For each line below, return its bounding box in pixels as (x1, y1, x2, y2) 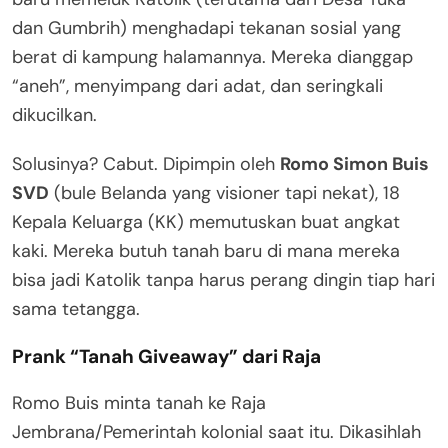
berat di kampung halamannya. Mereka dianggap (12, 44, 413, 69)
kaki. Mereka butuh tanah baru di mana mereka (12, 238, 400, 263)
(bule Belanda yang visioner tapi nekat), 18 (49, 180, 400, 205)
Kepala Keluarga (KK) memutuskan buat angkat (12, 209, 400, 234)
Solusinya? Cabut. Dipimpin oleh (12, 151, 280, 176)
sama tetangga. (12, 296, 140, 321)
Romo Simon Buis (280, 151, 429, 176)
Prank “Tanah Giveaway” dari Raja (12, 343, 321, 369)
